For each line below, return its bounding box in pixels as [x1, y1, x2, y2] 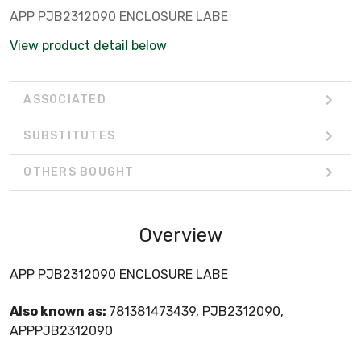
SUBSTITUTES [23, 129, 115, 143]
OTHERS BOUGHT [23, 165, 135, 180]
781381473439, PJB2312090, [109, 303, 284, 319]
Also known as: [10, 303, 109, 319]
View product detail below [10, 37, 167, 53]
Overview [139, 223, 222, 247]
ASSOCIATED [23, 93, 106, 107]
